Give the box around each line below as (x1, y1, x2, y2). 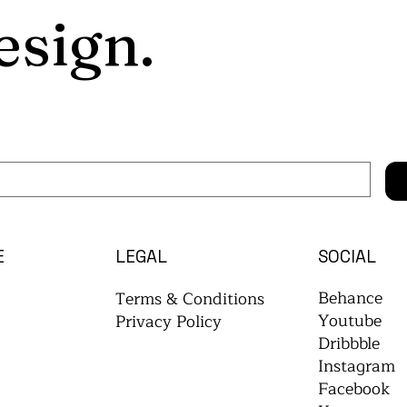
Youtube (317, 307, 382, 335)
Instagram (317, 352, 395, 381)
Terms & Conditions (114, 284, 264, 313)
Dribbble (317, 330, 380, 358)
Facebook (317, 375, 390, 403)
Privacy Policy (114, 307, 222, 335)
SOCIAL (317, 244, 376, 268)
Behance (317, 284, 382, 313)
